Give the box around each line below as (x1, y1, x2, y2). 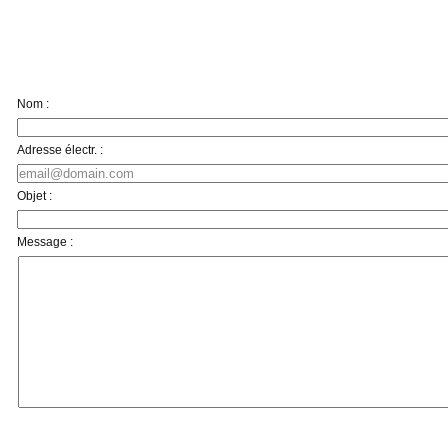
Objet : (17, 188, 52, 203)
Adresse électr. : (17, 142, 103, 157)
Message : (17, 234, 73, 249)
